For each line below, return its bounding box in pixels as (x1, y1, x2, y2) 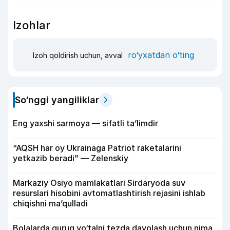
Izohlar (13, 18, 50, 32)
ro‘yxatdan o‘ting (128, 49, 194, 60)
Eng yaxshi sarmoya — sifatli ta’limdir (13, 118, 158, 128)
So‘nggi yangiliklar (15, 94, 99, 105)
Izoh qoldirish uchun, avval (33, 50, 125, 60)
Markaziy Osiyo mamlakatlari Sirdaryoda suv (13, 178, 185, 188)
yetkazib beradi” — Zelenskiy (13, 153, 128, 163)
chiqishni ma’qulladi (13, 198, 88, 208)
